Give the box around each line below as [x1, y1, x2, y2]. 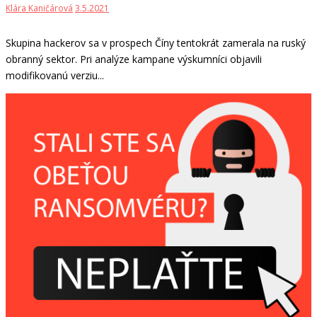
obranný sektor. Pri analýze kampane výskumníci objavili [6, 52, 262, 67]
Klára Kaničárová [6, 2, 73, 15]
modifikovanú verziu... [6, 69, 104, 83]
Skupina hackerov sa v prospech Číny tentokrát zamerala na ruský [6, 36, 306, 50]
